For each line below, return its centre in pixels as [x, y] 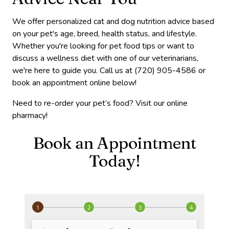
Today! [114, 161]
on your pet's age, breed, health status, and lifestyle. [105, 33]
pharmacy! [30, 115]
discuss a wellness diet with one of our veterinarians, [105, 58]
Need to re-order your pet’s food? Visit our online [100, 103]
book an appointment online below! [74, 83]
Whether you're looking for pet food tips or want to [103, 46]
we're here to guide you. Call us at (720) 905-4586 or [109, 70]
